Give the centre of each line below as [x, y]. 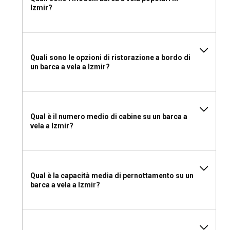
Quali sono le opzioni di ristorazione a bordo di [110, 58]
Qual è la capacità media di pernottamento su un [112, 176]
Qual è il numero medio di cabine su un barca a [109, 117]
